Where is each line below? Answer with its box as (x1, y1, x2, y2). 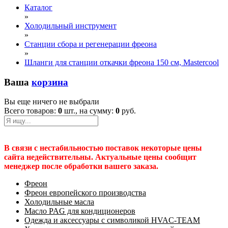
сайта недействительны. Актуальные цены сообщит (4, 153, 196, 162)
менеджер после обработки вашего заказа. (4, 162, 158, 171)
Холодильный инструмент (24, 21, 117, 30)
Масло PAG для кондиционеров (24, 207, 135, 216)
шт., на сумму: (62, 106, 116, 116)
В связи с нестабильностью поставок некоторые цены (4, 144, 202, 153)
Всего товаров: (4, 106, 58, 116)
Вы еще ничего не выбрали (4, 97, 99, 106)
